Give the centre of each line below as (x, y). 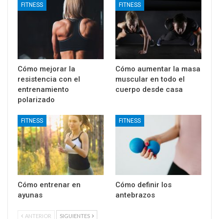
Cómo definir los (143, 185)
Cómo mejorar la (46, 69)
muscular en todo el (150, 79)
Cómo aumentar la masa (158, 69)
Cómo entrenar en (49, 185)
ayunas (30, 195)
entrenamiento (43, 90)
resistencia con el (49, 79)
